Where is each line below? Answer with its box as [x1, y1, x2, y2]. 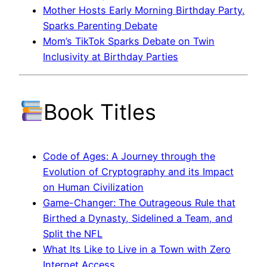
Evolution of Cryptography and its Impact [43, 165, 234, 178]
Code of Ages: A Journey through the [43, 150, 215, 162]
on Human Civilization [43, 181, 144, 193]
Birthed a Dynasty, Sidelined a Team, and [43, 212, 232, 224]
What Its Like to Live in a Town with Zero [43, 243, 231, 255]
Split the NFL [43, 227, 103, 240]
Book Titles [44, 98, 157, 125]
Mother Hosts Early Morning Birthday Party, [43, 4, 245, 17]
